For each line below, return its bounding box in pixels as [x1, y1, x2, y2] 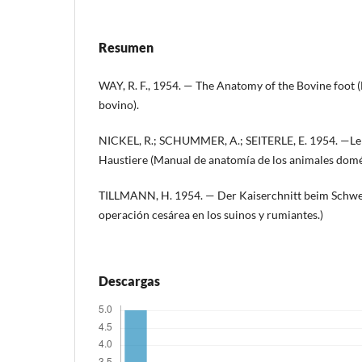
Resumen [99, 39, 154, 55]
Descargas [99, 272, 160, 288]
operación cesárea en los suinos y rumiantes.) [99, 207, 323, 221]
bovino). [99, 97, 139, 112]
